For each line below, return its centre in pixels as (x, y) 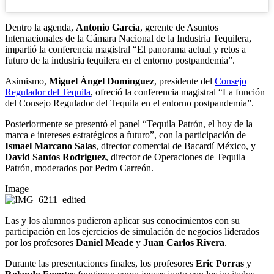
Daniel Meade (105, 243)
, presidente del (184, 81)
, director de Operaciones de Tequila (176, 157)
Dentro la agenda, (40, 28)
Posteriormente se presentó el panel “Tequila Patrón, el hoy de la (129, 124)
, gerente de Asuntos (179, 28)
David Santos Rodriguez (55, 157)
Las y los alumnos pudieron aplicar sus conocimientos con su (122, 221)
